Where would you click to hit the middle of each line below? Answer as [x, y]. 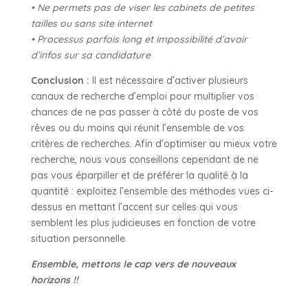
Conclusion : [60, 80]
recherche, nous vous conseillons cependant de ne [144, 159]
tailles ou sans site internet [91, 23]
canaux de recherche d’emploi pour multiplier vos [142, 96]
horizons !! [54, 279]
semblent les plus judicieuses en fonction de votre [143, 222]
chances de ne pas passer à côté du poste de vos [144, 112]
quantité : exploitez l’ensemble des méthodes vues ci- [152, 191]
